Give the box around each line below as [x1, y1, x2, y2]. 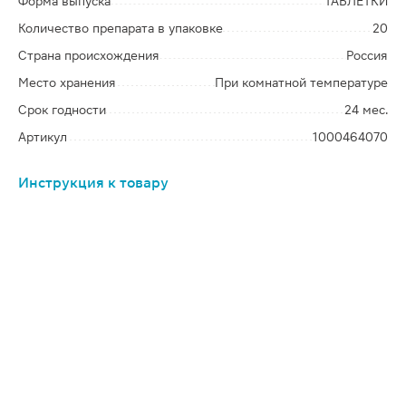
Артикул [18, 130, 67, 144]
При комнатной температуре [215, 75, 388, 90]
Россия [346, 48, 388, 63]
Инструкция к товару [18, 174, 169, 191]
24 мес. [344, 102, 388, 117]
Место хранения [18, 75, 116, 90]
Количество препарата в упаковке [18, 21, 223, 35]
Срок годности [18, 102, 106, 117]
